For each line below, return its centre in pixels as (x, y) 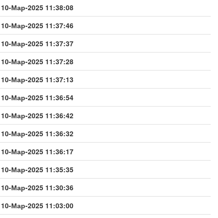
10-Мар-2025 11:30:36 (37, 187)
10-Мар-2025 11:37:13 (37, 79)
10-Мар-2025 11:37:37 (37, 43)
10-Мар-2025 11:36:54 (37, 97)
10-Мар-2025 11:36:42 (37, 115)
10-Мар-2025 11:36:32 (37, 133)
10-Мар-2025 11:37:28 (37, 61)
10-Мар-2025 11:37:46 (37, 25)
